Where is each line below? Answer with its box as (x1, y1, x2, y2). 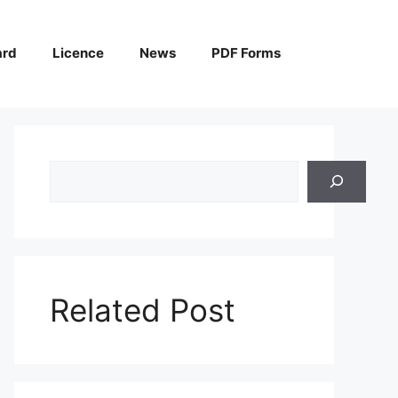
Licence (52, 44, 104, 62)
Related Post (50, 291, 235, 329)
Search (49, 161, 99, 179)
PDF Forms (211, 44, 281, 62)
